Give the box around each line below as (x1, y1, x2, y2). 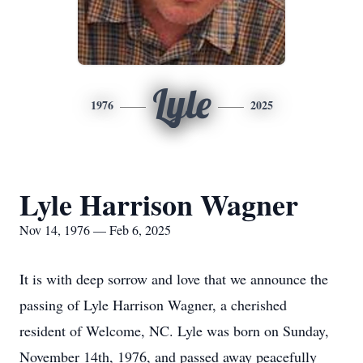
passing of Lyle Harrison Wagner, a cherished (19, 295, 287, 314)
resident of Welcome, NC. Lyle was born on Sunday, (19, 321, 329, 340)
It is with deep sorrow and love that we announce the (19, 269, 328, 288)
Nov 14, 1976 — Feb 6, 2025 (19, 221, 171, 238)
